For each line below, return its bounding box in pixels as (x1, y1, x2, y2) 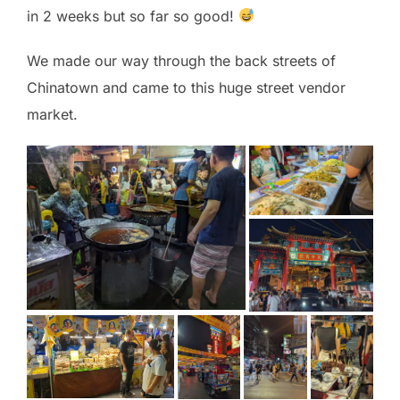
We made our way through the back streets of (27, 51, 336, 70)
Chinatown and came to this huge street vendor (27, 78, 346, 96)
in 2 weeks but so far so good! (27, 6, 238, 25)
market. (27, 104, 78, 123)
